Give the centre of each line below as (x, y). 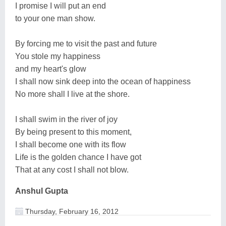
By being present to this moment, (73, 132)
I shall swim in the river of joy (66, 119)
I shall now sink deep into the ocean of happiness (103, 81)
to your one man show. (55, 18)
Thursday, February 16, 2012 (71, 211)
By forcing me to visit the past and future (86, 43)
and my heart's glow (51, 69)
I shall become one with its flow (71, 144)
